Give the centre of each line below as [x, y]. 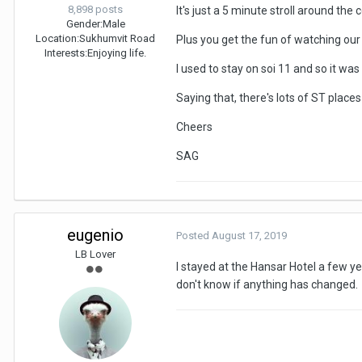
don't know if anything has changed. [268, 285]
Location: [57, 39]
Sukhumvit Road [117, 39]
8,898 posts [95, 10]
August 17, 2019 [249, 236]
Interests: [66, 53]
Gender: [84, 24]
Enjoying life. [117, 53]
